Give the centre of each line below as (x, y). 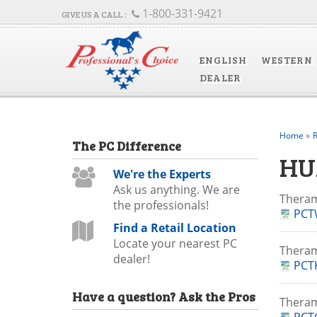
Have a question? (125, 296)
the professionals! (161, 205)
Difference (148, 146)
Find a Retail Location (174, 228)
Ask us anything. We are (176, 190)
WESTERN (287, 60)
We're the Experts (162, 174)
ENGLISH (223, 60)
